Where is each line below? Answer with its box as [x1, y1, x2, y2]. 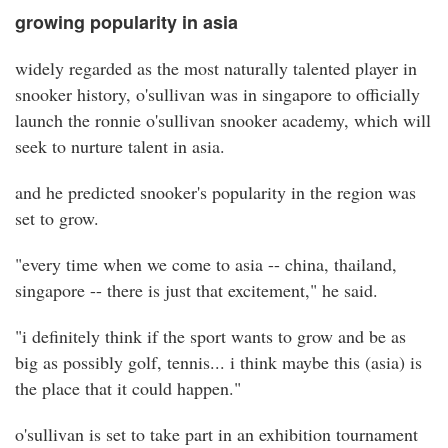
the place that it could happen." [15, 376, 241, 401]
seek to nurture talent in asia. [15, 134, 225, 159]
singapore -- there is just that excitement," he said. [15, 278, 378, 303]
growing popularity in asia [15, 9, 238, 36]
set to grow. [15, 206, 99, 231]
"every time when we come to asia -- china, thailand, [15, 252, 397, 277]
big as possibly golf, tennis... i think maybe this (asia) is [15, 350, 422, 375]
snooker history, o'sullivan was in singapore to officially [15, 82, 420, 107]
